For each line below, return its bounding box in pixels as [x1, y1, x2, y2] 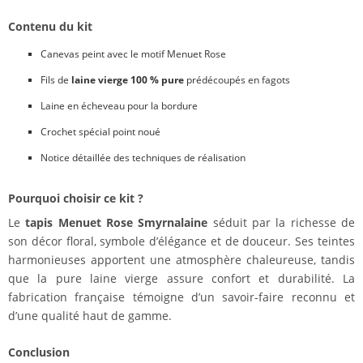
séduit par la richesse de [207, 215, 356, 231]
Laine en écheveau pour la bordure [41, 99, 198, 113]
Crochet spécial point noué [41, 125, 160, 139]
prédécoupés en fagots [184, 73, 290, 88]
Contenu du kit [8, 19, 92, 35]
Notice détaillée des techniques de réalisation [41, 151, 246, 165]
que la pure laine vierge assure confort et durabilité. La [8, 271, 355, 287]
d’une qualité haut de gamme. [8, 308, 172, 324]
